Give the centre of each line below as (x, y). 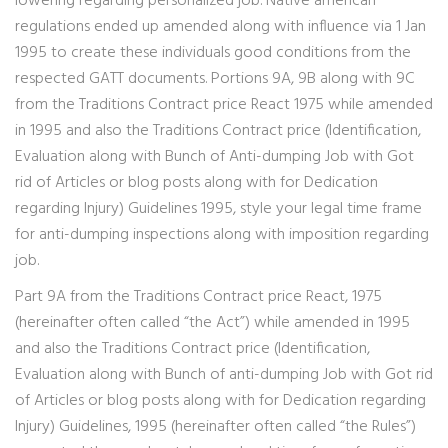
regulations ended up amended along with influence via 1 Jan (220, 27)
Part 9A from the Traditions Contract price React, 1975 (198, 297)
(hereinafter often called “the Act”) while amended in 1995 (212, 323)
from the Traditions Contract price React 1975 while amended (224, 105)
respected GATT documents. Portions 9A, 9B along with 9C (215, 79)
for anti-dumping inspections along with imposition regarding (222, 235)
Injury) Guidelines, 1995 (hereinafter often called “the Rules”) (215, 427)
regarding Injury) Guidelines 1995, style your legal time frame (218, 209)
